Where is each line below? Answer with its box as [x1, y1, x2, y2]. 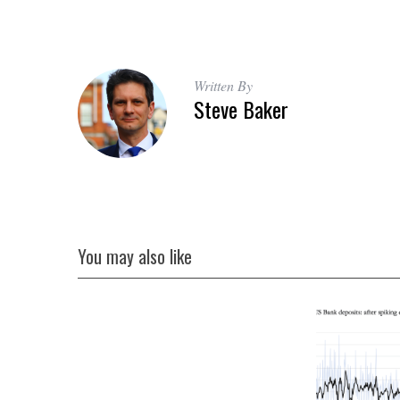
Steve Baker [194, 92, 288, 125]
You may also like [78, 244, 192, 271]
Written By [194, 75, 253, 95]
